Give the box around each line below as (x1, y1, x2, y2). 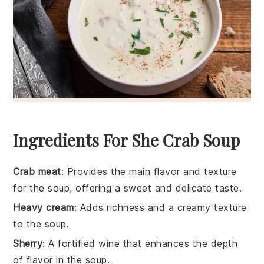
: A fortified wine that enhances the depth (42, 237, 238, 249)
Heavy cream (13, 201, 74, 213)
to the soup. (13, 217, 70, 230)
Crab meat (13, 165, 61, 177)
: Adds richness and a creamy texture (74, 201, 247, 213)
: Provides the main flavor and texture (61, 165, 237, 177)
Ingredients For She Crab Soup (13, 128, 240, 151)
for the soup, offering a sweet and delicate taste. (13, 181, 242, 194)
